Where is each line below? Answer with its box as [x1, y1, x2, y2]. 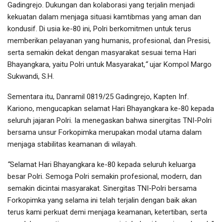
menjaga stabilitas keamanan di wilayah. [7, 140, 137, 149]
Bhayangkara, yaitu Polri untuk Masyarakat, [7, 60, 145, 69]
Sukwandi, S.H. [7, 72, 54, 81]
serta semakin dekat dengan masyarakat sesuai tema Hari [7, 48, 196, 57]
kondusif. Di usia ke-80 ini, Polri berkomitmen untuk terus [7, 24, 191, 34]
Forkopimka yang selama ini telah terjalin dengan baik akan [7, 196, 197, 205]
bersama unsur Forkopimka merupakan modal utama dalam [7, 128, 202, 137]
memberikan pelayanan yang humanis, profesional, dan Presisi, [7, 36, 211, 46]
